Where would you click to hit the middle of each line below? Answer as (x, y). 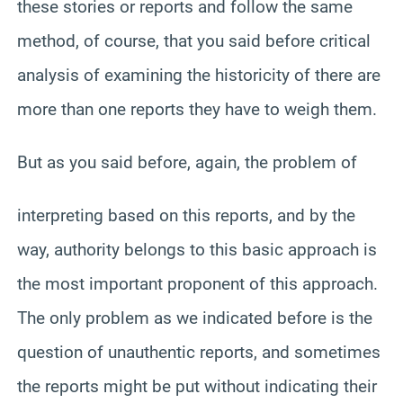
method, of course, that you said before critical (194, 40)
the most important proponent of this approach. (197, 283)
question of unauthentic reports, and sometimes (199, 352)
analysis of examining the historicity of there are (199, 75)
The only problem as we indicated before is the (195, 318)
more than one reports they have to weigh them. (197, 109)
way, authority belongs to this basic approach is (197, 249)
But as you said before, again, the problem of (187, 162)
